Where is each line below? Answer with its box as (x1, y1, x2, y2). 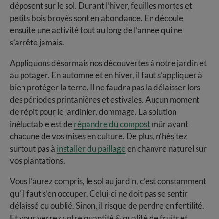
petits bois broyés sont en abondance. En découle (10, 12, 183, 23)
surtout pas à (10, 143, 57, 153)
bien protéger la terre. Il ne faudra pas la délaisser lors (10, 82, 200, 92)
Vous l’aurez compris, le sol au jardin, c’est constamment (10, 175, 206, 186)
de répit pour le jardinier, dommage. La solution (10, 106, 176, 117)
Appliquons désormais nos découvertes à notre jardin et (10, 57, 207, 68)
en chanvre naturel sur (126, 143, 207, 153)
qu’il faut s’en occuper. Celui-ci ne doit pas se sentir (10, 188, 188, 198)
